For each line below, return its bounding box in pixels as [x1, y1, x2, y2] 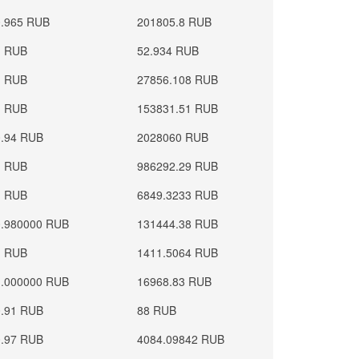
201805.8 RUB [137, 14, 212, 30]
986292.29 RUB [137, 158, 219, 174]
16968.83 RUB [137, 273, 212, 289]
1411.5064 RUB [137, 244, 219, 260]
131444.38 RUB [137, 216, 219, 232]
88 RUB [137, 302, 177, 318]
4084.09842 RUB [137, 331, 225, 347]
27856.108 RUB [137, 71, 219, 87]
